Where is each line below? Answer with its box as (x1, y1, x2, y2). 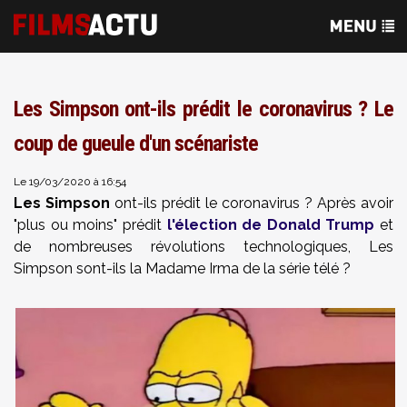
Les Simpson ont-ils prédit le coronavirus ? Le (14, 96, 393, 122)
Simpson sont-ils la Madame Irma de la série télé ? (14, 260, 351, 277)
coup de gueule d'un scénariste (14, 131, 258, 156)
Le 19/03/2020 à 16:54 (14, 175, 126, 188)
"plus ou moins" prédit (14, 216, 167, 233)
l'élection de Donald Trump (166, 216, 375, 233)
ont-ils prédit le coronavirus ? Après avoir (110, 194, 393, 212)
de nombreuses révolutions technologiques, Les (14, 238, 393, 255)
